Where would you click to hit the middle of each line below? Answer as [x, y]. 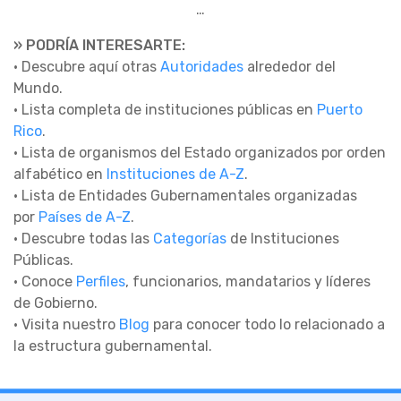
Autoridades [202, 67]
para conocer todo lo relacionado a [267, 325]
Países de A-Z [85, 218]
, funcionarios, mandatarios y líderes [248, 282]
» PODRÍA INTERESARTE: [99, 46]
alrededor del [290, 67]
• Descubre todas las [83, 239]
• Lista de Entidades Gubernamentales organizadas [185, 196]
